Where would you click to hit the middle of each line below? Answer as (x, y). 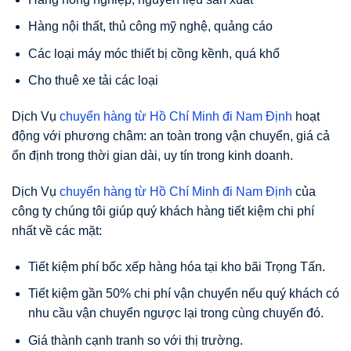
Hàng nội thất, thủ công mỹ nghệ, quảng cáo (150, 27)
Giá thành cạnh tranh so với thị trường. (135, 340)
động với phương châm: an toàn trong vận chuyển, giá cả (171, 136)
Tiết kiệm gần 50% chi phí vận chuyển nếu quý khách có (183, 294)
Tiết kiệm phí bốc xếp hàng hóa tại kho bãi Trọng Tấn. (176, 266)
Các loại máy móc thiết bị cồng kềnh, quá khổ (154, 53)
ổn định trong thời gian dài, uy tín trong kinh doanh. (152, 156)
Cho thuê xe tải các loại (93, 81)
